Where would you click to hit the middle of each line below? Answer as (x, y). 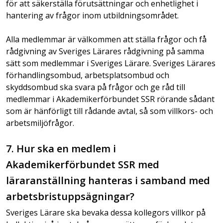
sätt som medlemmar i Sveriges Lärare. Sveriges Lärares (111, 63)
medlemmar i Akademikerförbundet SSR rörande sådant (110, 99)
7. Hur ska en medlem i (61, 149)
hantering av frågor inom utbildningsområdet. (92, 15)
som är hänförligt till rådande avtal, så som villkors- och (110, 111)
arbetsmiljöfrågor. (40, 123)
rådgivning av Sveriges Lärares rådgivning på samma (105, 51)
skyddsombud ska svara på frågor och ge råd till (96, 87)
